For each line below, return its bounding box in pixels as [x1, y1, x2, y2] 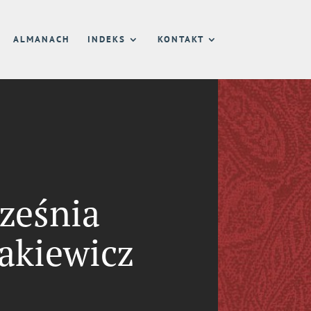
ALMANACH [12, 33, 69, 45]
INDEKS [87, 33, 126, 45]
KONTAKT [157, 33, 204, 45]
